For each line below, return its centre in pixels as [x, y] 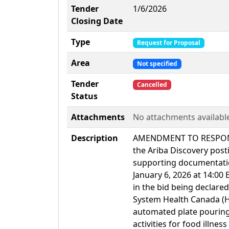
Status [84, 96]
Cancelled [152, 85]
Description [95, 138]
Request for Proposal [168, 43]
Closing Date [97, 21]
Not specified [157, 64]
